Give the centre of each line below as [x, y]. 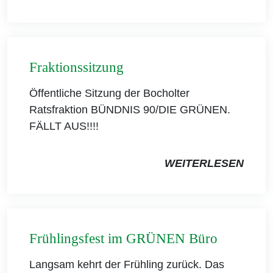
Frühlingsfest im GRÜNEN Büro [123, 239]
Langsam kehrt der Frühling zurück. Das [127, 265]
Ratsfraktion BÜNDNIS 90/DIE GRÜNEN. [130, 110]
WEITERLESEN [204, 164]
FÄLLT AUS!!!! [64, 126]
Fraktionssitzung [76, 68]
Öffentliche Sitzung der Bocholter [109, 94]
